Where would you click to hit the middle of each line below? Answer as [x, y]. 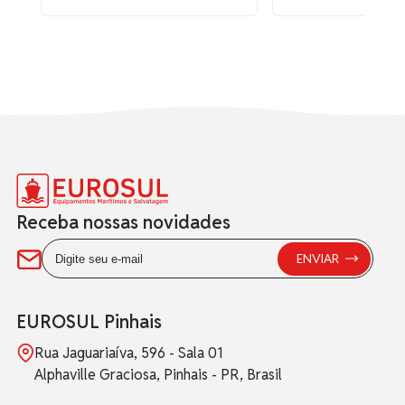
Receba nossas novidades [123, 223]
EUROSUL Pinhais [89, 322]
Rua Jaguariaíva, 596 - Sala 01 [129, 353]
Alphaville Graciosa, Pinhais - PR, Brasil [158, 375]
